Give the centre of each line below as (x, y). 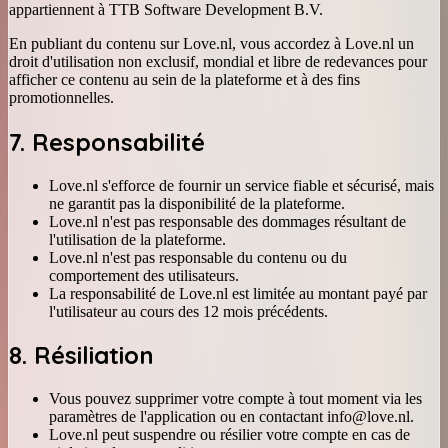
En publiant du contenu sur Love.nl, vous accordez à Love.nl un (211, 43)
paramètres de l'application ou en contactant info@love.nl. (231, 417)
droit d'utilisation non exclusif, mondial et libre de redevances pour (218, 61)
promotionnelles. (61, 97)
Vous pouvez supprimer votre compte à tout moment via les (235, 399)
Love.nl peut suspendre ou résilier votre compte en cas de (229, 435)
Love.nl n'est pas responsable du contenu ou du (198, 257)
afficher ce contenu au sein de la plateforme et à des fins (184, 79)
